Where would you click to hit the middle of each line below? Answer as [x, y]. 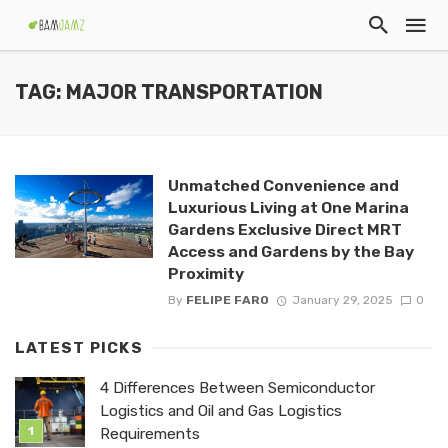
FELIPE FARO [227, 300]
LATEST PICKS [79, 348]
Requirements [150, 434]
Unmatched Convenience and [283, 185]
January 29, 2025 [342, 300]
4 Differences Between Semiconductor [237, 388]
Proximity [205, 273]
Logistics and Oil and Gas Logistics [221, 411]
